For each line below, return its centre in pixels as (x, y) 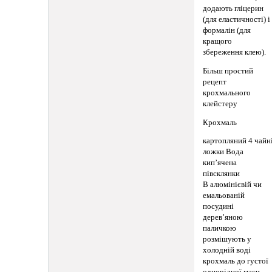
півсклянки (222, 174)
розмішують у (227, 240)
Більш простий (228, 71)
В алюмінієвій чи (233, 185)
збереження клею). (235, 53)
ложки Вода (223, 152)
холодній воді (227, 250)
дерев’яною (223, 218)
